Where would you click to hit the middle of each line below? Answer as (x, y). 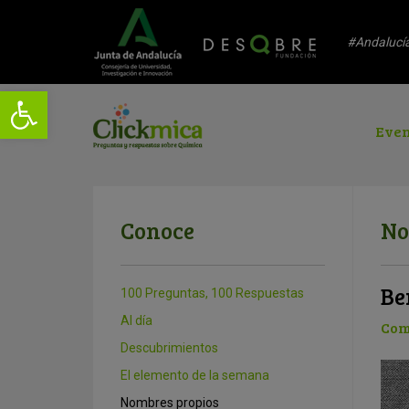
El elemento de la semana (195, 375)
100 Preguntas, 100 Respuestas (212, 293)
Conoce (157, 230)
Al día (136, 320)
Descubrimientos (169, 348)
